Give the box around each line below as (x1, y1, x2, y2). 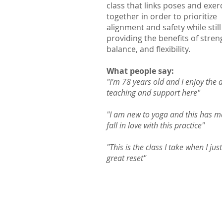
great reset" (107, 153, 146, 164)
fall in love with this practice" (107, 120, 205, 131)
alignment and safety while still (107, 22, 221, 33)
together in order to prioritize (107, 11, 217, 22)
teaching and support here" (107, 87, 200, 99)
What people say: (107, 65, 174, 77)
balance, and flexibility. (107, 44, 192, 55)
